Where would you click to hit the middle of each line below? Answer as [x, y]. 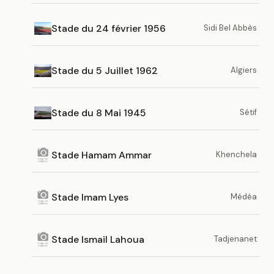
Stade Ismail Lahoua [98, 239]
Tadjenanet [235, 239]
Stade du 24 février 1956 [109, 28]
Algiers [244, 70]
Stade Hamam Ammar [102, 155]
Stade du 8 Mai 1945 [99, 113]
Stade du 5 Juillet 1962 [105, 70]
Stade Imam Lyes [90, 197]
